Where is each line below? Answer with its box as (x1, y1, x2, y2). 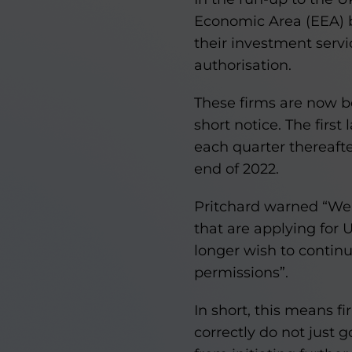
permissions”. (194, 264, 288, 281)
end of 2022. (194, 160, 279, 178)
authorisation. (194, 57, 291, 74)
